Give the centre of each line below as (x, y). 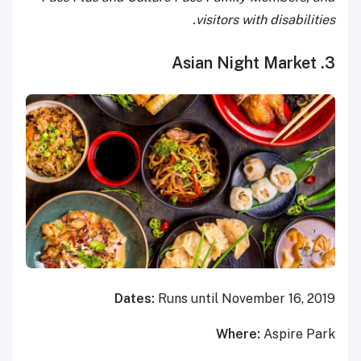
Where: (240, 334)
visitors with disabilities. (266, 19)
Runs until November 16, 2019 (247, 298)
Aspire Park (299, 334)
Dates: (136, 298)
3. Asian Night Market (330, 62)
